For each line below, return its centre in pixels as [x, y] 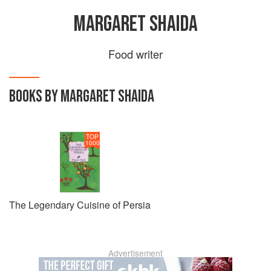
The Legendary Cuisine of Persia [80, 205]
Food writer [135, 54]
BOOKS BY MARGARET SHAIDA [82, 96]
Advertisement [135, 253]
